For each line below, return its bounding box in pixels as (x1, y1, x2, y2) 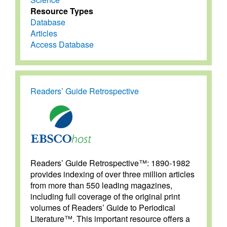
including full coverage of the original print (30, 191, 180, 203)
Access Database (30, 39, 94, 51)
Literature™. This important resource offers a (30, 213, 190, 225)
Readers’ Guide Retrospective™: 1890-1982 (30, 157, 190, 169)
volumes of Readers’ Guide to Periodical (30, 202, 175, 214)
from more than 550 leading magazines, (30, 179, 172, 192)
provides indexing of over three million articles (30, 168, 195, 180)
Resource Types (30, 5, 93, 17)
